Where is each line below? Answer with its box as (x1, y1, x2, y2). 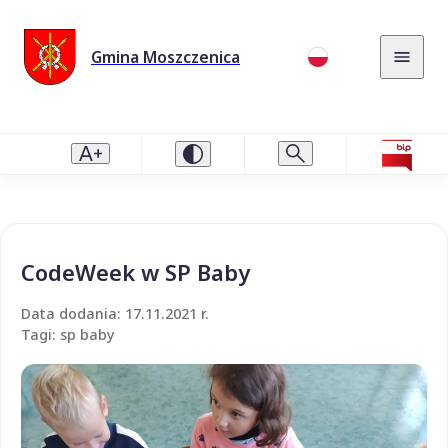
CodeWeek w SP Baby (21, 256, 250, 287)
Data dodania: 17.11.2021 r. (21, 303, 209, 323)
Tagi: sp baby (21, 324, 115, 344)
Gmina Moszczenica (91, 45, 240, 68)
